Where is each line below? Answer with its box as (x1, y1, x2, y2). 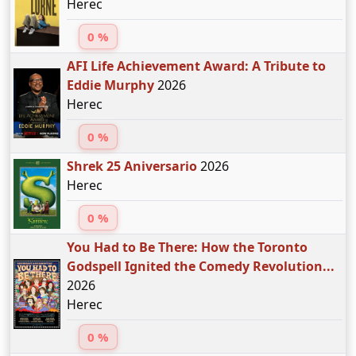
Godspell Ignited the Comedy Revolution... (66, 257, 335, 276)
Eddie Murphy (66, 76, 154, 95)
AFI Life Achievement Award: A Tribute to (66, 57, 326, 75)
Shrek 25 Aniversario (66, 157, 197, 176)
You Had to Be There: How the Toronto (66, 238, 308, 257)
